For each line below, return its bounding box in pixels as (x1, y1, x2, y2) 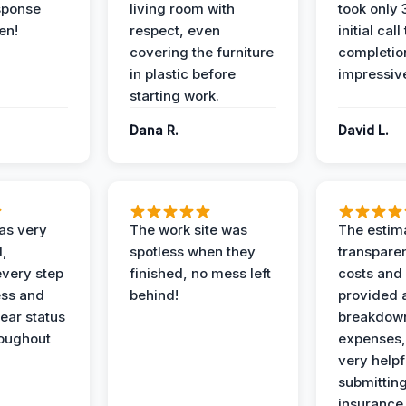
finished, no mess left (130, 265, 271, 282)
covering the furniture (130, 43, 274, 61)
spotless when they (130, 243, 256, 260)
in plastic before (130, 65, 236, 82)
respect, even (130, 22, 220, 39)
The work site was (130, 221, 247, 238)
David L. (338, 122, 389, 138)
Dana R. (130, 122, 179, 138)
